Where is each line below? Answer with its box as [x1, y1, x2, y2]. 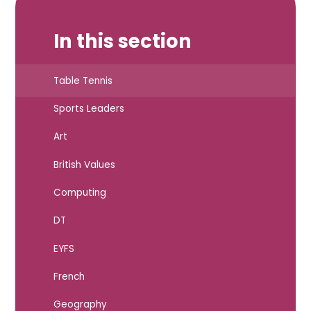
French [53, 270, 85, 284]
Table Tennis [53, 74, 112, 87]
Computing [53, 186, 106, 200]
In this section [53, 27, 192, 55]
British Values [53, 158, 115, 171]
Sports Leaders [53, 102, 124, 116]
